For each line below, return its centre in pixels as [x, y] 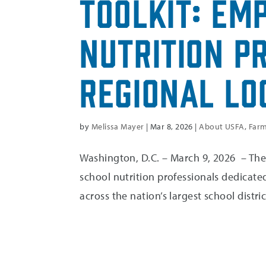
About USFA [222, 126]
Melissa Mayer [118, 126]
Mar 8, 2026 [171, 126]
